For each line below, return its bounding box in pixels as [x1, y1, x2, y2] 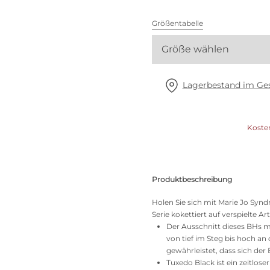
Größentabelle [152, 19, 203, 28]
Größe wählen [162, 43, 229, 55]
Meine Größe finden [55, 42, 139, 53]
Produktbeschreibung [152, 175, 232, 184]
